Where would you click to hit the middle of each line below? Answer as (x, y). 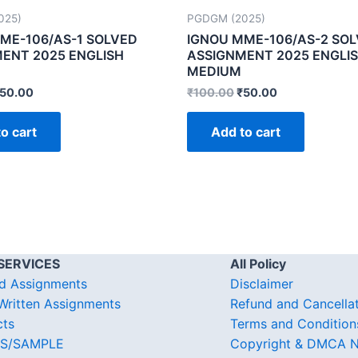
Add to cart (246, 131)
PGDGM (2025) (226, 18)
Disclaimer (262, 284)
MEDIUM (214, 71)
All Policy (258, 264)
